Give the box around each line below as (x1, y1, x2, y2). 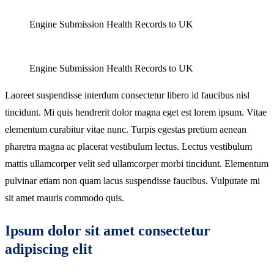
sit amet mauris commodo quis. (5, 192, 124, 203)
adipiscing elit (5, 240, 92, 257)
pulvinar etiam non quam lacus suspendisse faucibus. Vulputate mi (5, 175, 260, 186)
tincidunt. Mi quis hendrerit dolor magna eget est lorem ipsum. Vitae (5, 106, 267, 117)
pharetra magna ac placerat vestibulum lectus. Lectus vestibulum (5, 141, 252, 152)
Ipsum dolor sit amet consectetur (5, 222, 210, 239)
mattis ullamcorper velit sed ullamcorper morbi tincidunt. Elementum (5, 158, 268, 169)
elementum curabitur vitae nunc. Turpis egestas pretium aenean (5, 124, 246, 135)
